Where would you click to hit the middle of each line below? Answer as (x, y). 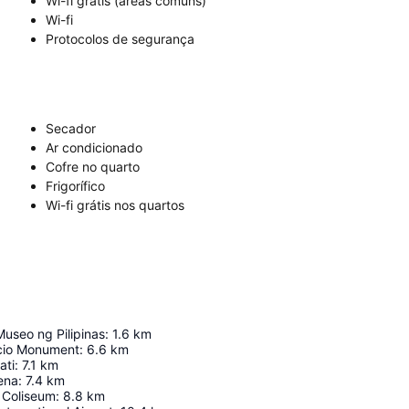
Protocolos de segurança (120, 39)
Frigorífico (75, 186)
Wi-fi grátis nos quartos (115, 205)
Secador (71, 129)
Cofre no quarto (93, 167)
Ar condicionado (94, 148)
